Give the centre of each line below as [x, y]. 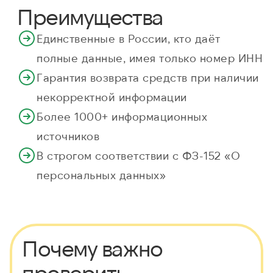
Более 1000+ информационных [122, 117]
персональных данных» [101, 175]
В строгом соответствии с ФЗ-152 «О [138, 156]
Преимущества [90, 16]
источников [68, 136]
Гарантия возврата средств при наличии [148, 78]
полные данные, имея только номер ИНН [150, 58]
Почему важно [92, 248]
